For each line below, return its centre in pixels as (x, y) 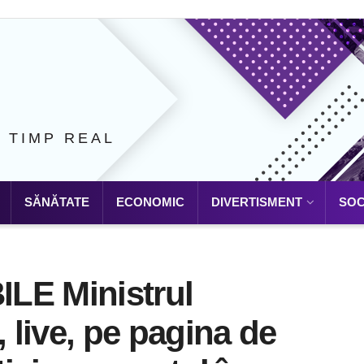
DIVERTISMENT (257, 202)
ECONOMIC (150, 202)
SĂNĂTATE (57, 202)
